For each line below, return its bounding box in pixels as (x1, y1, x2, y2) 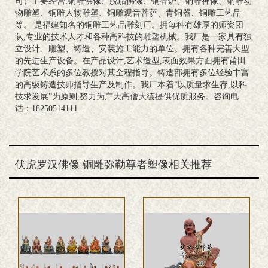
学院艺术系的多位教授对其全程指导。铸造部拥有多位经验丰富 (15, 68, 249, 77)
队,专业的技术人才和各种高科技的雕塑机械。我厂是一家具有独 (15, 32, 252, 41)
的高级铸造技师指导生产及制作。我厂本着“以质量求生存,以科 (15, 80, 247, 89)
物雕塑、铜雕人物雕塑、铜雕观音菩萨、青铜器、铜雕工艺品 (15, 8, 241, 17)
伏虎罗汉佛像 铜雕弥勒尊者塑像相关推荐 (15, 158, 212, 170)
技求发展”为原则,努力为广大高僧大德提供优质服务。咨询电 (15, 92, 239, 101)
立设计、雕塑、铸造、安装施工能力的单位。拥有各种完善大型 (15, 44, 249, 53)
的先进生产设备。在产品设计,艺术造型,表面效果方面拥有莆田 (15, 56, 246, 65)
